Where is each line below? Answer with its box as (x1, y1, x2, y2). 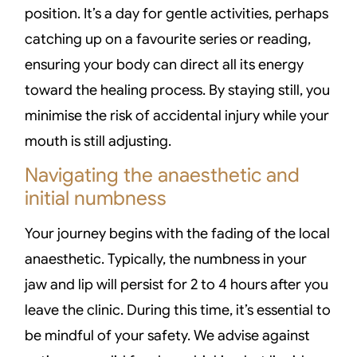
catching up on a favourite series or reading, (25, 29, 312, 48)
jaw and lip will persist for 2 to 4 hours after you (25, 276, 329, 294)
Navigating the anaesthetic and (25, 163, 300, 188)
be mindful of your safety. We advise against (25, 327, 311, 345)
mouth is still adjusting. (25, 131, 172, 150)
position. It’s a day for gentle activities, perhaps (25, 4, 329, 22)
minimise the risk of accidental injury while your (25, 106, 330, 124)
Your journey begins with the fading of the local (25, 225, 331, 243)
